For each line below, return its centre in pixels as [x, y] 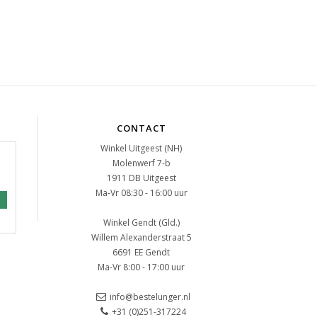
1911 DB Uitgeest [141, 178]
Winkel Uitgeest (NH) [142, 148]
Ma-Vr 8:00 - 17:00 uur [142, 267]
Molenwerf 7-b [141, 163]
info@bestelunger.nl [150, 297]
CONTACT [141, 128]
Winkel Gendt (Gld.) [141, 223]
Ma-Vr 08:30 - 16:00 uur [141, 193]
